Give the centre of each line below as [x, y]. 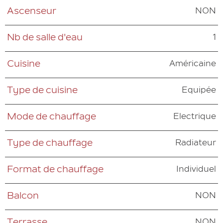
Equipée [199, 91]
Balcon [23, 197]
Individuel [196, 170]
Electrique [195, 117]
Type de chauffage [50, 144]
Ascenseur [32, 12]
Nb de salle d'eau [45, 39]
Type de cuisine [43, 91]
